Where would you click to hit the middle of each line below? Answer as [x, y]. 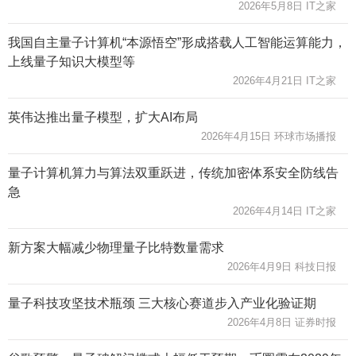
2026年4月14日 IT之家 [284, 211]
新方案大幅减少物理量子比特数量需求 [116, 247]
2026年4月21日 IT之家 [284, 80]
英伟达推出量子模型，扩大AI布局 [103, 117]
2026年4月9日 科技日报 [282, 266]
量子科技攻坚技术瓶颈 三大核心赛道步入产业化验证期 [162, 303]
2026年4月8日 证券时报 [282, 322]
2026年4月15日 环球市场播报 [269, 136]
